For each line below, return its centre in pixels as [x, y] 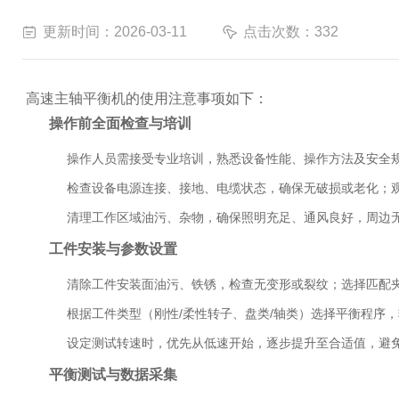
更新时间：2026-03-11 [115, 32]
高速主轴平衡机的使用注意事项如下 [140, 98]
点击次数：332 [291, 32]
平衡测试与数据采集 [113, 375]
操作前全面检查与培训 [120, 123]
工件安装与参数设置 [113, 249]
